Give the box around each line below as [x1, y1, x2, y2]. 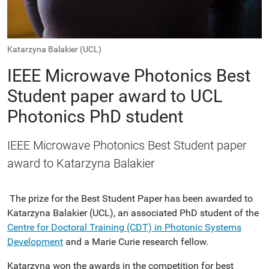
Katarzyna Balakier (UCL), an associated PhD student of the [7, 207, 259, 219]
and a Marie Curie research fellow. [63, 236, 208, 247]
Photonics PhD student [7, 106, 183, 127]
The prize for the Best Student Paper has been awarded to [7, 193, 253, 204]
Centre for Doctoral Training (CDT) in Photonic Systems [7, 222, 241, 233]
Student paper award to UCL [7, 86, 223, 106]
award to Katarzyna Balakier [7, 156, 155, 171]
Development [7, 236, 63, 247]
